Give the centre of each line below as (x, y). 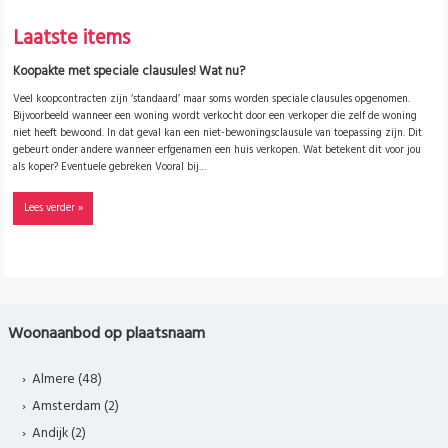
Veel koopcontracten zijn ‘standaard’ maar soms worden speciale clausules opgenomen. (211, 99)
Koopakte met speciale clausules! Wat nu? (128, 72)
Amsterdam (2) (76, 407)
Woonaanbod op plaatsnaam (106, 333)
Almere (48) (67, 380)
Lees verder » (53, 208)
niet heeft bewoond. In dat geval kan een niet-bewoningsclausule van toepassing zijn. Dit (217, 133)
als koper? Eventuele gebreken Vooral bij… (109, 167)
